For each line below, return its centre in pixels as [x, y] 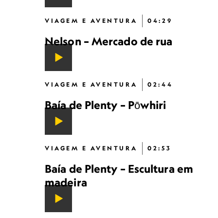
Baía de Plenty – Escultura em [119, 169]
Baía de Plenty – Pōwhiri [106, 105]
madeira [66, 182]
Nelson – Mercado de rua [109, 41]
